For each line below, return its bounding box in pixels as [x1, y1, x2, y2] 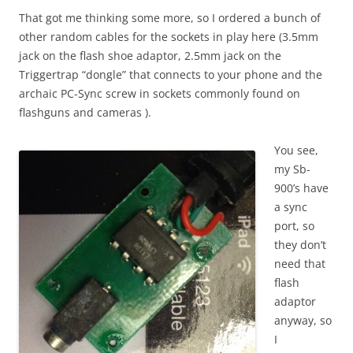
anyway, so [274, 313, 332, 328]
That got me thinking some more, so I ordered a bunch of [19, 10, 321, 25]
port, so [274, 218, 314, 233]
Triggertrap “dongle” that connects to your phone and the [19, 67, 322, 82]
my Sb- [274, 162, 310, 176]
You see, [274, 143, 318, 158]
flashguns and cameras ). [19, 105, 151, 120]
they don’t [274, 237, 326, 252]
